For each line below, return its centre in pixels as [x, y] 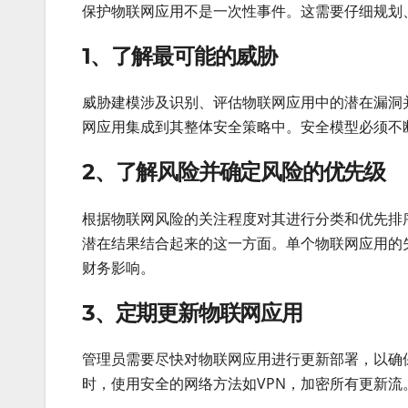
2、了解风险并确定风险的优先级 [234, 172]
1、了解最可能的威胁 [179, 56]
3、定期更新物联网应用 [192, 312]
